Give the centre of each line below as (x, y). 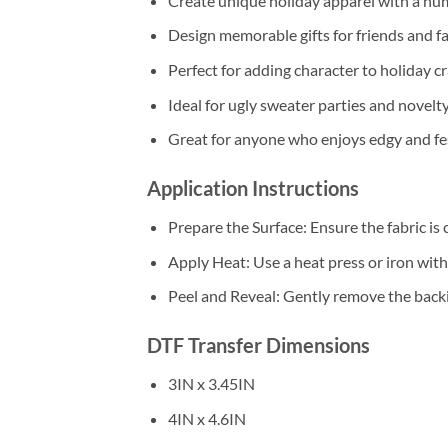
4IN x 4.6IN (206, 418)
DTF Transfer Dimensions (258, 344)
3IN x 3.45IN (211, 383)
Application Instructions (253, 187)
